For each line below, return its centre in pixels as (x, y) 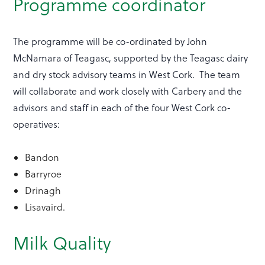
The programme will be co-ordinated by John (110, 42)
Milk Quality (62, 244)
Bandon (42, 158)
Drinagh (43, 191)
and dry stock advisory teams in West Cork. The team (127, 75)
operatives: (37, 125)
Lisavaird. (45, 207)
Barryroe (43, 174)
